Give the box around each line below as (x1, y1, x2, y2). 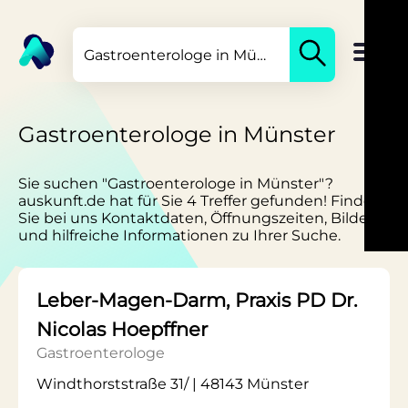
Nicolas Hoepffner (36, 318, 208, 341)
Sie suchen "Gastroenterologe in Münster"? (18, 175, 333, 192)
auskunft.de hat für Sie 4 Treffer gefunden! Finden (18, 192, 382, 209)
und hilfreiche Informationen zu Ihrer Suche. (18, 227, 341, 244)
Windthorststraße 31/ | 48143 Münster (36, 375, 309, 393)
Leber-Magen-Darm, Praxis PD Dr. (36, 289, 357, 311)
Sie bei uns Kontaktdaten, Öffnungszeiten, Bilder (18, 209, 373, 227)
